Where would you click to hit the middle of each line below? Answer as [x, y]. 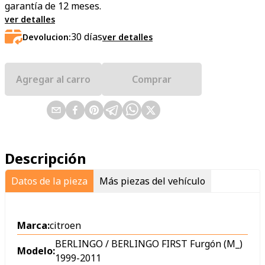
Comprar [152, 79]
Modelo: [36, 251]
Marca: [33, 225]
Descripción [46, 158]
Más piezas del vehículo [152, 181]
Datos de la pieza [49, 181]
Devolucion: [47, 37]
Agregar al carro [53, 79]
